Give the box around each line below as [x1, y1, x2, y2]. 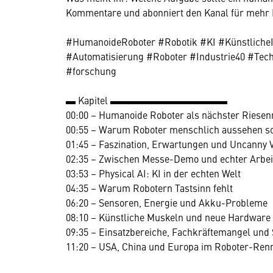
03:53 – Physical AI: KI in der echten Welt [66, 166, 241, 180]
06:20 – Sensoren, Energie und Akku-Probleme [66, 195, 268, 209]
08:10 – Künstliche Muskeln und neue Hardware [66, 210, 271, 224]
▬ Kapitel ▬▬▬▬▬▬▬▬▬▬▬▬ [66, 93, 227, 107]
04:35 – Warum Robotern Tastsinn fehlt [66, 180, 233, 194]
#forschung [66, 63, 116, 77]
